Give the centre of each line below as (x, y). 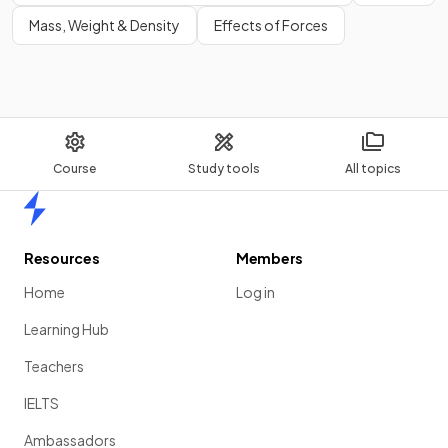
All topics (373, 169)
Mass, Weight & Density (104, 25)
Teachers (54, 366)
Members (270, 258)
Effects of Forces (271, 25)
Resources (62, 258)
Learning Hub (66, 329)
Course (75, 169)
